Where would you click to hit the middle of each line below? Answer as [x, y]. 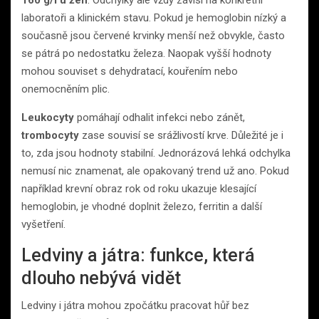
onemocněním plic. [66, 89]
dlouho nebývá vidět [101, 278]
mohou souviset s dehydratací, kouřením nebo [130, 71]
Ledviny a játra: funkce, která [138, 255]
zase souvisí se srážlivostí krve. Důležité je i [181, 135]
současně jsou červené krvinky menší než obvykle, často [153, 35]
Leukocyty [48, 117]
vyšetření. [43, 224]
